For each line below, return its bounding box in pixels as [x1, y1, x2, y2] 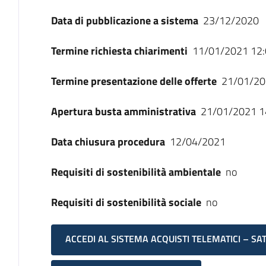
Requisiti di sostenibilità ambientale [50, 164, 221, 180]
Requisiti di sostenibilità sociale [50, 194, 201, 210]
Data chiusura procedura [50, 134, 165, 150]
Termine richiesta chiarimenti [50, 43, 188, 59]
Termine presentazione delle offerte [50, 73, 217, 89]
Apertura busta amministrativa [50, 103, 196, 119]
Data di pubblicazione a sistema [50, 12, 198, 28]
